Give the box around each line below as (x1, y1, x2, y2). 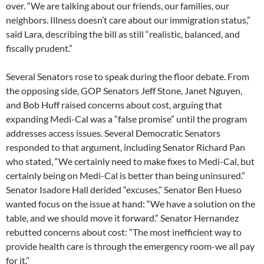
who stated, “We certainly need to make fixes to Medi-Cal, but (6, 156, 255, 167)
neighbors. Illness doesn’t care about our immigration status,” (6, 14, 250, 26)
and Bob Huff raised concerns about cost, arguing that (6, 99, 222, 111)
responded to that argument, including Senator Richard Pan (6, 141, 245, 153)
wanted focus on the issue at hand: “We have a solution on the (6, 198, 255, 210)
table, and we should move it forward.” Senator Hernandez (6, 212, 239, 224)
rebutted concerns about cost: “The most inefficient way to (6, 226, 242, 238)
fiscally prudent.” (6, 42, 72, 54)
